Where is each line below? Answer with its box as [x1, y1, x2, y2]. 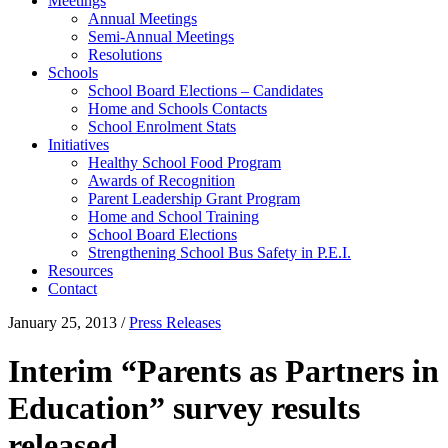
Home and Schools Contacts [88, 100, 267, 117]
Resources [48, 262, 113, 279]
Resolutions [88, 46, 162, 63]
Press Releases [129, 314, 221, 331]
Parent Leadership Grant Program [88, 190, 300, 207]
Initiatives [48, 136, 109, 153]
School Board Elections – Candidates [88, 82, 323, 99]
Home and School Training [88, 208, 259, 225]
